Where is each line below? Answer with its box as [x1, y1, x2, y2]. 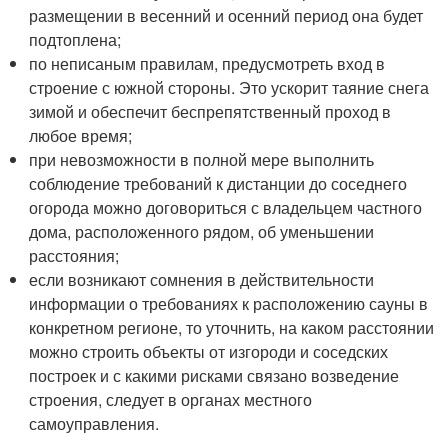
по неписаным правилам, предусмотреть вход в [29, 52, 386, 75]
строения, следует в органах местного [29, 388, 313, 411]
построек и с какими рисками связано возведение [29, 364, 400, 387]
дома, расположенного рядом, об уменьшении [29, 220, 375, 243]
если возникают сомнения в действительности [29, 268, 375, 291]
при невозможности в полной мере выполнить [29, 148, 375, 171]
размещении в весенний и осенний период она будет [29, 4, 424, 27]
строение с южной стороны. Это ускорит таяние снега [29, 76, 430, 99]
